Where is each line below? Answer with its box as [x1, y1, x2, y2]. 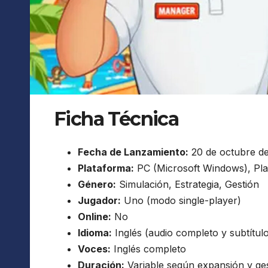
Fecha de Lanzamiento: [78, 146, 188, 159]
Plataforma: [78, 162, 134, 175]
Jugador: [78, 194, 121, 207]
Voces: [78, 243, 111, 255]
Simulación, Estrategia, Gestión [116, 178, 259, 191]
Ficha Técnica [54, 106, 179, 130]
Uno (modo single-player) [121, 194, 241, 207]
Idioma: [78, 227, 112, 239]
